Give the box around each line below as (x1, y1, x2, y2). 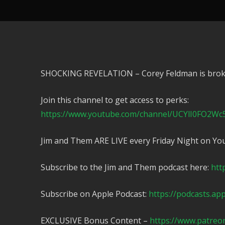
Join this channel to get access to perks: (40, 94, 189, 105)
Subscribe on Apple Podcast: (40, 188, 149, 199)
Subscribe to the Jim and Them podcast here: (40, 161, 211, 173)
